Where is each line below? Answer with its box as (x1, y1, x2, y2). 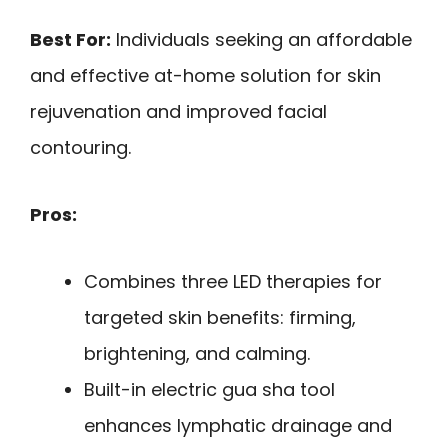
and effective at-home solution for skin (30, 63, 381, 89)
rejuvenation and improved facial (30, 99, 327, 125)
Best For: (30, 27, 111, 53)
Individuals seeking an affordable (111, 27, 412, 53)
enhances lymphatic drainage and (84, 412, 392, 438)
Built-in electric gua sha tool (84, 376, 335, 402)
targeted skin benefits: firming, (84, 304, 356, 330)
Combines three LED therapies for (84, 268, 382, 294)
